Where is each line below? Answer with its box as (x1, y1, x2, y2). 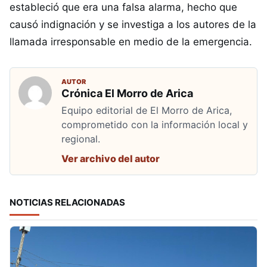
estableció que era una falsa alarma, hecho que (10, 1, 237, 13)
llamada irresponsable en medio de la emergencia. (10, 36, 252, 48)
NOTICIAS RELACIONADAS (10, 197, 125, 208)
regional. (61, 133, 100, 145)
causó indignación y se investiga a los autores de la (10, 18, 256, 30)
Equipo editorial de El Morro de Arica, (61, 104, 232, 116)
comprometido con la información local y (61, 119, 248, 131)
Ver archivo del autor (61, 153, 160, 164)
